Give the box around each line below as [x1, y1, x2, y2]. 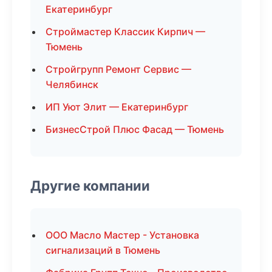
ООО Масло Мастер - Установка [46, 229, 199, 241]
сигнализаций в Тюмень [46, 244, 160, 256]
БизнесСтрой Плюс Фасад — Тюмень [46, 123, 224, 135]
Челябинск [46, 78, 98, 90]
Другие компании [30, 177, 150, 194]
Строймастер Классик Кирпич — [46, 25, 205, 38]
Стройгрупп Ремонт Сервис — [46, 63, 191, 75]
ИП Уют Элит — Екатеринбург [46, 101, 188, 113]
